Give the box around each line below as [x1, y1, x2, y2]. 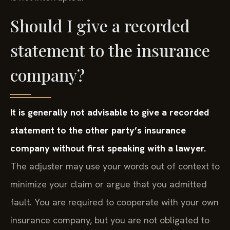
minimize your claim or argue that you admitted [10, 178, 207, 190]
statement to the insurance [10, 39, 210, 62]
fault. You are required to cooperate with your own [10, 196, 219, 208]
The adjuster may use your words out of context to [10, 160, 220, 172]
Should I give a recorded [10, 14, 190, 37]
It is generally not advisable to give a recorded [10, 106, 209, 119]
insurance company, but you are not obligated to [10, 214, 209, 226]
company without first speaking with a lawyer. [10, 142, 206, 155]
